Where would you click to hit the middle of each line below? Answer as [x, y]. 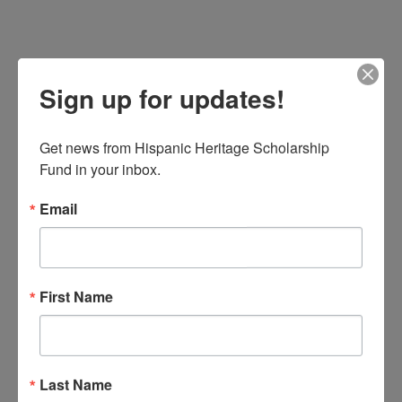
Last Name [76, 384]
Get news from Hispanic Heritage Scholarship [184, 147]
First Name [76, 296]
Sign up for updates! [162, 98]
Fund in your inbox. [100, 169]
